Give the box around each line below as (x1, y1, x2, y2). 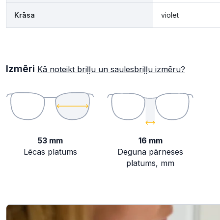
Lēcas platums (23, 146, 77, 157)
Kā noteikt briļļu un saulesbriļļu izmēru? (37, 64, 185, 75)
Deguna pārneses (117, 146, 183, 157)
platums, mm (126, 158, 174, 168)
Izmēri (6, 63, 37, 75)
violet (161, 11, 179, 20)
